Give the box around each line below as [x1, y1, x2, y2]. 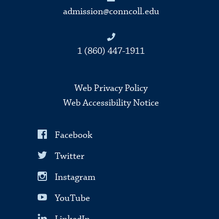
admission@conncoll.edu [63, 5, 159, 18]
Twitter [55, 150, 85, 162]
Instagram [55, 171, 96, 183]
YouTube [55, 192, 90, 204]
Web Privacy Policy [74, 82, 148, 95]
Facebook [55, 129, 93, 141]
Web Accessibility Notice [63, 97, 159, 109]
